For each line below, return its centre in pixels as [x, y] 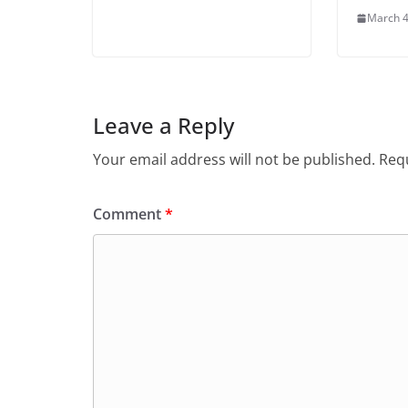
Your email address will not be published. [234, 159]
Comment [129, 214]
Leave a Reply [163, 125]
